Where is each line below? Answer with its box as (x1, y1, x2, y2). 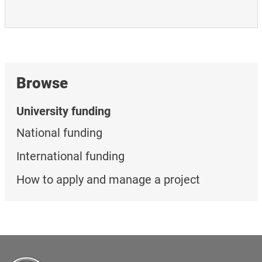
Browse (16, 74, 68, 92)
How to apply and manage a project (16, 173, 200, 187)
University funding (16, 104, 111, 119)
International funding (16, 149, 125, 164)
